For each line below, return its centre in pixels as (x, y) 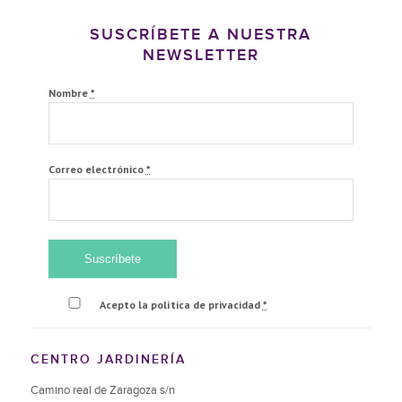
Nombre (69, 93)
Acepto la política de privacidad (181, 305)
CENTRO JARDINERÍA (108, 360)
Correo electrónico (97, 170)
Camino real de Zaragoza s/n (102, 391)
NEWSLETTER (201, 55)
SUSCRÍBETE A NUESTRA (201, 35)
